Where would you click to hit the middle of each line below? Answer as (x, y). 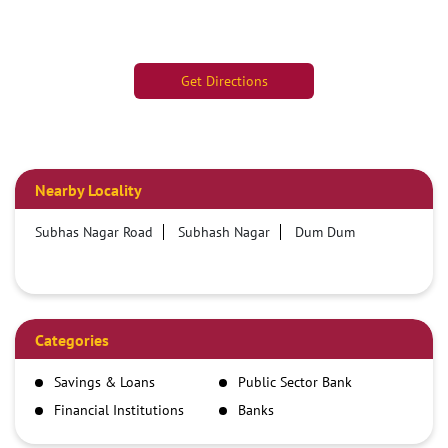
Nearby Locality (88, 190)
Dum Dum (325, 232)
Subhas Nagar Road (94, 232)
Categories (72, 340)
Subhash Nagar (224, 232)
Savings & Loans (104, 382)
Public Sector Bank (294, 382)
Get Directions (224, 81)
